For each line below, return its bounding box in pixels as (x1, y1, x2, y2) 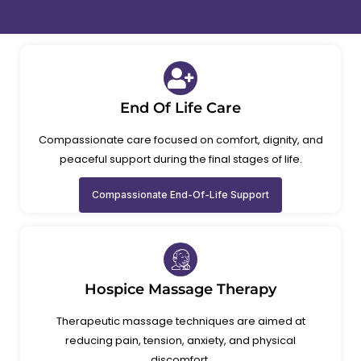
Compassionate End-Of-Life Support (92, 188, 269, 201)
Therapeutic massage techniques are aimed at (56, 313, 305, 329)
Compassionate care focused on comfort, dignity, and (38, 131, 323, 147)
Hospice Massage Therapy (85, 280, 276, 298)
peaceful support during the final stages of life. (59, 151, 302, 167)
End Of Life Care (120, 98, 241, 117)
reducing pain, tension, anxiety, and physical (65, 332, 296, 348)
